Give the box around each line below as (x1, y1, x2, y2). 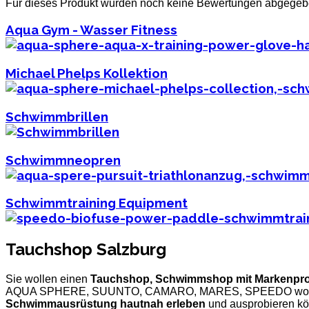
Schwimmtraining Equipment (6, 195, 188, 211)
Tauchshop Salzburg (6, 239, 166, 260)
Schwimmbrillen (6, 108, 108, 124)
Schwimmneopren (6, 152, 121, 168)
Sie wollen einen (6, 273, 90, 286)
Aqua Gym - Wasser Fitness (6, 22, 177, 38)
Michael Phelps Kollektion (6, 66, 168, 81)
